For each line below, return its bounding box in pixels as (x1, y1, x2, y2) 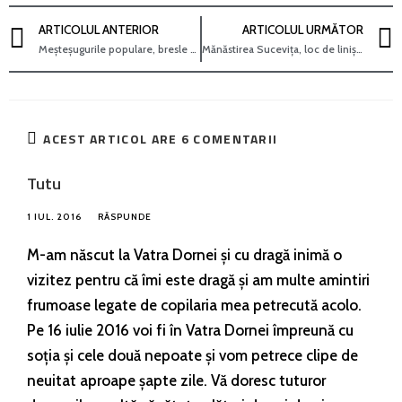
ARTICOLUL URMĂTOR (242, 22, 363, 37)
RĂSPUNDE (98, 210, 152, 223)
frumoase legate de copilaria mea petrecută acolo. (27, 295, 362, 314)
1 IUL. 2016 (27, 210, 82, 223)
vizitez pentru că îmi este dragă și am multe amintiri (27, 270, 370, 289)
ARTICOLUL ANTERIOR (39, 22, 159, 37)
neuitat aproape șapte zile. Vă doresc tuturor (27, 371, 326, 389)
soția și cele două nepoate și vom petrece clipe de (27, 345, 358, 364)
